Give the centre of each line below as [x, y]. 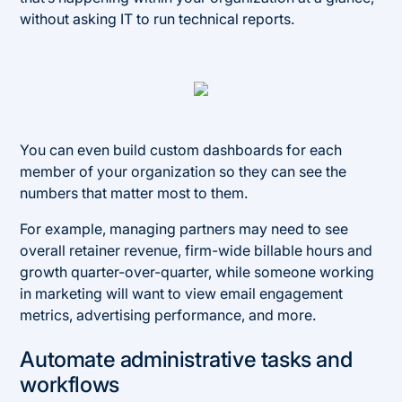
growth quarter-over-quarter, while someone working [197, 271]
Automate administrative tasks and [186, 359]
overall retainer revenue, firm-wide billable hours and [197, 250]
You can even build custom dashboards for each [181, 149]
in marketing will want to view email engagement [182, 293]
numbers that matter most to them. [134, 192]
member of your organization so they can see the [184, 171]
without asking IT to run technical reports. [157, 18]
